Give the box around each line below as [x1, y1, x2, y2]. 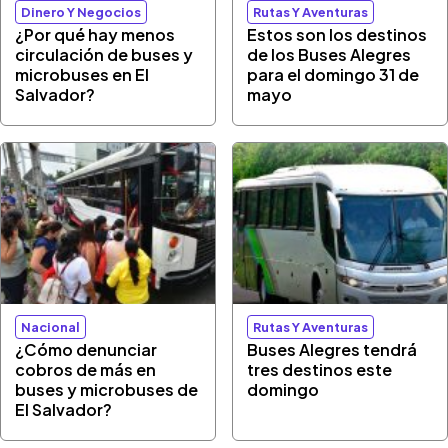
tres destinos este [247, 358, 393, 380]
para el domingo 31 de [247, 64, 420, 85]
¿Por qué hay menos [15, 24, 176, 45]
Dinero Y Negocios [21, 4, 142, 20]
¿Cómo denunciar [15, 338, 158, 360]
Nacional [21, 318, 81, 335]
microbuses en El [15, 64, 150, 85]
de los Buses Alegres [247, 44, 412, 65]
